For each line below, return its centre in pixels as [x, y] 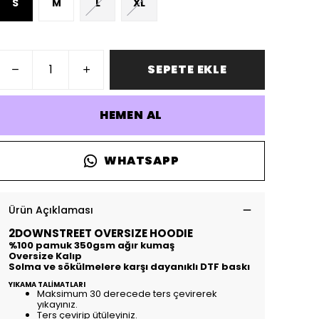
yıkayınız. [57, 304]
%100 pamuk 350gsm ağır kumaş [91, 245]
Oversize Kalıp [45, 256]
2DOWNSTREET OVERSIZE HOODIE [101, 233]
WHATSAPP [142, 160]
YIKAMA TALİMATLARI [47, 284]
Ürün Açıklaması [51, 210]
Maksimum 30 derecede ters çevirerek [127, 293]
